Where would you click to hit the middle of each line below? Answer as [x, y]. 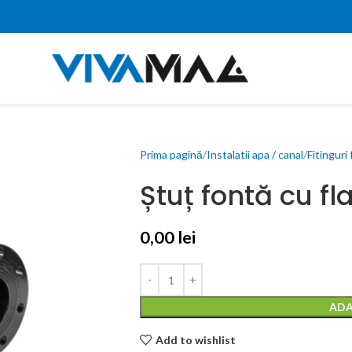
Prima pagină [171, 154]
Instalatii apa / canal [255, 154]
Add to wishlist [195, 339]
